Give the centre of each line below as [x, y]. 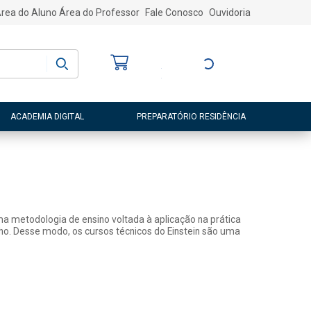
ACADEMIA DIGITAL [48, 116]
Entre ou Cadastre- [205, 64]
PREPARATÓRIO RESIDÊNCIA [191, 116]
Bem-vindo [188, 54]
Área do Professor [99, 12]
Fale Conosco [174, 12]
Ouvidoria [229, 12]
